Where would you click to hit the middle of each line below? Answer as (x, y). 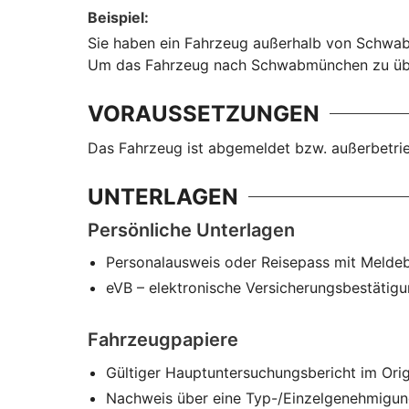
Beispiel (116, 17)
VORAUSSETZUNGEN (204, 114)
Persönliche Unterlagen (191, 230)
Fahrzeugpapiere (163, 340)
